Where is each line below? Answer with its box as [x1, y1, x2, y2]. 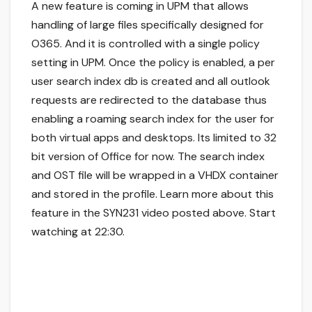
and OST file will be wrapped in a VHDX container [31, 167, 279, 182]
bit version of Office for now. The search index [31, 148, 265, 164]
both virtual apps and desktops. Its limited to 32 [31, 130, 276, 145]
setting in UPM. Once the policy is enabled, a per [31, 54, 275, 70]
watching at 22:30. [31, 224, 127, 239]
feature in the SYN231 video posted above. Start [31, 205, 276, 220]
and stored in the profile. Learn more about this [31, 186, 274, 201]
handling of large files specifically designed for [31, 17, 264, 32]
